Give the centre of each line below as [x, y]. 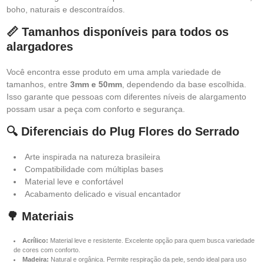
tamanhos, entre [38, 84]
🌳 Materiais [42, 216]
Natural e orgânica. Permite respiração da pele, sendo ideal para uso [148, 259]
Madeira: [36, 259]
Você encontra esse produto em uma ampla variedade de [114, 72]
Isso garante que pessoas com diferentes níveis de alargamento [126, 97]
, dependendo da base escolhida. [184, 84]
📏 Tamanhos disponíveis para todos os [118, 32]
